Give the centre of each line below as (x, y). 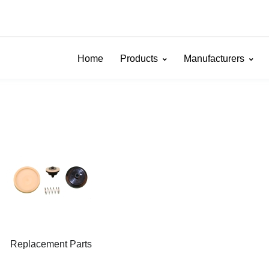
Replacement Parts (51, 244)
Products (139, 59)
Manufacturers (214, 59)
